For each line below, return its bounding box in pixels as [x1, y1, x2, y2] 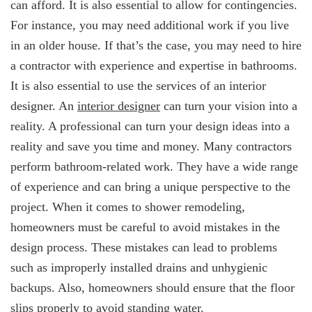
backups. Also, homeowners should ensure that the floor [10, 281, 295, 295]
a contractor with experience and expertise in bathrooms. [10, 58, 297, 73]
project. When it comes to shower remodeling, [10, 200, 245, 214]
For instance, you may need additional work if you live [10, 18, 289, 33]
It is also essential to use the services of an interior [10, 79, 266, 93]
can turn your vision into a [160, 99, 297, 114]
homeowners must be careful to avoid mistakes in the [10, 220, 280, 235]
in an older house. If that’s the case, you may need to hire [10, 38, 302, 53]
